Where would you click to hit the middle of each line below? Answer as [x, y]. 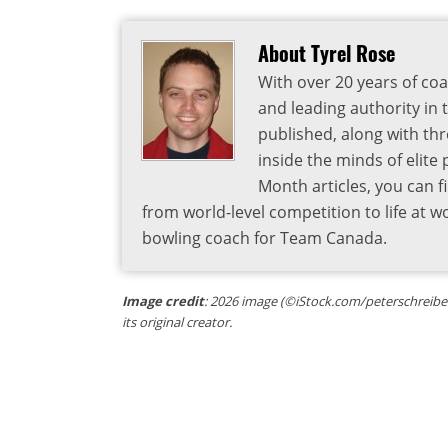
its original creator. [177, 321]
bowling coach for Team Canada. [264, 237]
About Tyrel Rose [326, 52]
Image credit [163, 300]
